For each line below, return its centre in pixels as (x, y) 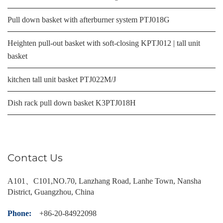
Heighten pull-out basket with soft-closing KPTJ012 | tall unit (104, 43)
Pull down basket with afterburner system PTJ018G (89, 19)
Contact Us (35, 158)
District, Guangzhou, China (51, 192)
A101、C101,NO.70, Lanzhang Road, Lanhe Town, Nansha (104, 181)
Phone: (19, 213)
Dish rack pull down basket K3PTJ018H (72, 103)
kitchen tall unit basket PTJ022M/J (62, 79)
